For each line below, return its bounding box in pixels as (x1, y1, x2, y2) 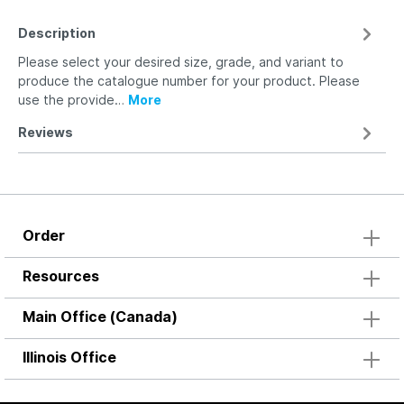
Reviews (18, 124, 73, 140)
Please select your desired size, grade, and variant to (18, 54, 344, 69)
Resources (23, 267, 99, 285)
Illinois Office (23, 348, 116, 366)
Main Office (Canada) (23, 308, 178, 326)
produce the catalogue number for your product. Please (18, 73, 360, 88)
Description (18, 25, 96, 41)
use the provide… (18, 92, 128, 107)
